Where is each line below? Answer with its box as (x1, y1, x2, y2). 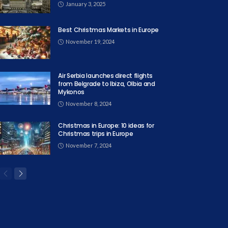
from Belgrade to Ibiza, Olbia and (58, 79, 155, 88)
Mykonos (58, 88, 84, 96)
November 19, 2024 (66, 38, 115, 45)
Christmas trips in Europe (58, 129, 133, 138)
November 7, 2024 (66, 142, 112, 149)
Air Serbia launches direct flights (58, 71, 153, 80)
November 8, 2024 (66, 100, 112, 107)
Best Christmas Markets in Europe (58, 25, 159, 34)
